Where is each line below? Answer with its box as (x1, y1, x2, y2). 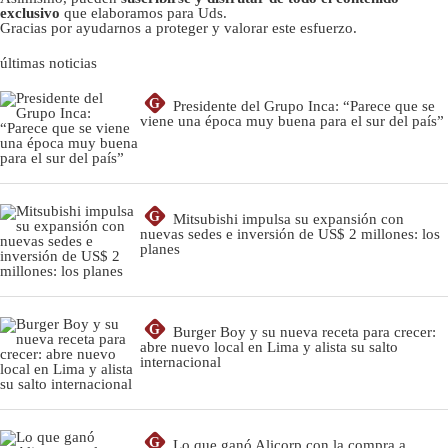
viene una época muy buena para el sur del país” (140, 112, 444, 129)
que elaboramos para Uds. (60, 4, 227, 21)
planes (140, 240, 180, 257)
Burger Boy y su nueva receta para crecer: (173, 323, 436, 340)
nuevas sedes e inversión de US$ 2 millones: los (140, 225, 440, 242)
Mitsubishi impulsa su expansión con (173, 210, 404, 227)
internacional (140, 353, 221, 370)
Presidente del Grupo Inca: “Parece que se (173, 97, 435, 114)
